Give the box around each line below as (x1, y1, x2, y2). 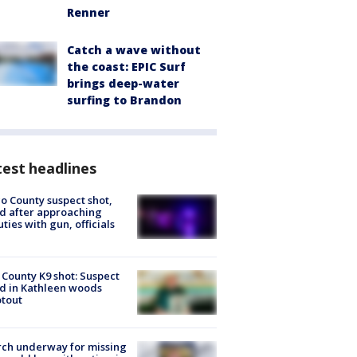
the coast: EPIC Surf (67, 58, 186, 74)
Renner (67, 4, 110, 20)
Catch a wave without (67, 41, 201, 57)
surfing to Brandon (67, 92, 182, 108)
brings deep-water (67, 75, 179, 91)
